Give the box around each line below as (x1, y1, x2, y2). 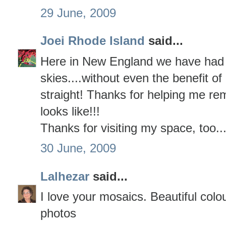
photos (40, 206, 76, 220)
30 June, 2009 (40, 141, 116, 155)
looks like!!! (40, 104, 100, 118)
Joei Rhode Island (40, 34, 145, 48)
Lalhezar (40, 169, 89, 183)
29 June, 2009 (40, 6, 116, 20)
